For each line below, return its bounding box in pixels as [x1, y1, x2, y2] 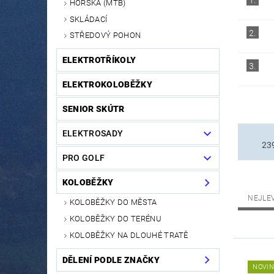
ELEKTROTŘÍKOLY [62, 55, 136, 65]
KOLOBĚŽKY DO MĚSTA [69, 198, 157, 207]
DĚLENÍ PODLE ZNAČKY [62, 254, 160, 265]
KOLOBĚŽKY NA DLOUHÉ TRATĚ [69, 230, 188, 240]
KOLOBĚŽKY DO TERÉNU [69, 214, 161, 224]
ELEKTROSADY [62, 128, 124, 139]
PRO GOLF [62, 153, 105, 163]
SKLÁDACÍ [69, 14, 108, 24]
